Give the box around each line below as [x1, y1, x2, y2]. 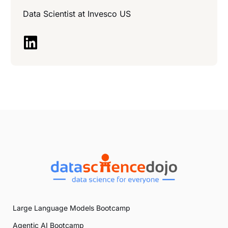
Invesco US [88, 9, 131, 19]
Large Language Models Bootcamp [13, 204, 130, 213]
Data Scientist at [23, 9, 88, 19]
